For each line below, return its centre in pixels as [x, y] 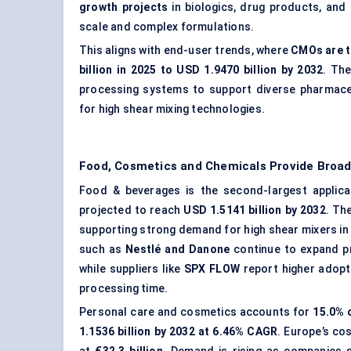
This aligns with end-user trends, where [185, 51]
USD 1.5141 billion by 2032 [255, 210]
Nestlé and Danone [178, 250]
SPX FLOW [212, 269]
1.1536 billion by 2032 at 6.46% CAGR [179, 332]
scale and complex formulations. [167, 27]
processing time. [124, 289]
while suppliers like [132, 269]
